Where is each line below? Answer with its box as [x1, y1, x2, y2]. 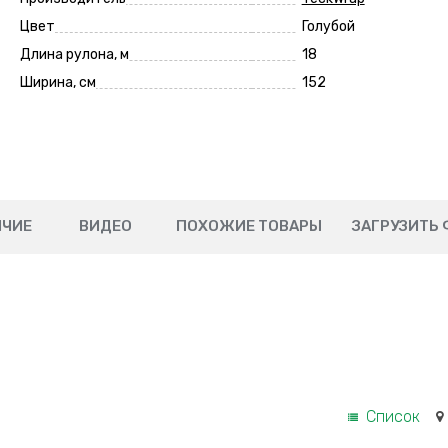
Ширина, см [19, 74, 96, 91]
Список [365, 406, 420, 426]
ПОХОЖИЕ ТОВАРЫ [175, 217, 322, 235]
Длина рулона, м [19, 46, 129, 63]
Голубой [301, 18, 355, 35]
